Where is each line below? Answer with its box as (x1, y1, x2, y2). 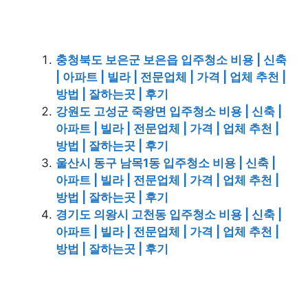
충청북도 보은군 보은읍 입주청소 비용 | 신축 (56, 53, 287, 67)
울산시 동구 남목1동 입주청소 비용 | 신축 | (56, 156, 276, 170)
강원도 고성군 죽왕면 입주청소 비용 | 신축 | (56, 104, 282, 119)
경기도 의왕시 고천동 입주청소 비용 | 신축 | (56, 208, 282, 222)
